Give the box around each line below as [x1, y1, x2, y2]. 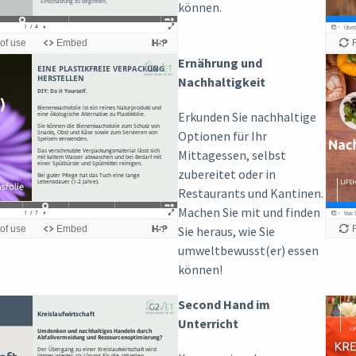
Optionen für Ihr [178, 127, 267, 144]
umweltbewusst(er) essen [178, 242, 319, 258]
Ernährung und [178, 54, 262, 71]
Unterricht [178, 315, 238, 331]
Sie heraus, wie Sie [178, 222, 275, 239]
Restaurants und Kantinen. [178, 184, 323, 201]
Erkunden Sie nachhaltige [178, 108, 316, 125]
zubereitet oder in [178, 165, 276, 182]
